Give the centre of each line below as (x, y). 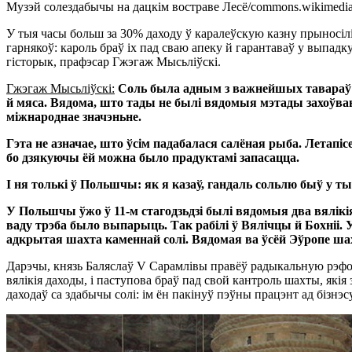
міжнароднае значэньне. (74, 116)
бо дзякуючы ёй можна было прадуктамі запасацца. (153, 157)
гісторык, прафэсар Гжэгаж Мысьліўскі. (114, 61)
